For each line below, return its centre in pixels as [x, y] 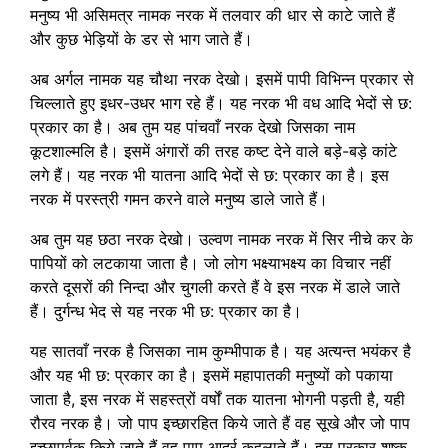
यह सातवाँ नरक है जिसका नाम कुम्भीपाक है [154, 350]
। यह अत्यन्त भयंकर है [345, 350]
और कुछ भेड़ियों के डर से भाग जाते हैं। [141, 38]
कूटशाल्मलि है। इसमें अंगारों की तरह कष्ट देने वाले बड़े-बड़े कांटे [213, 150]
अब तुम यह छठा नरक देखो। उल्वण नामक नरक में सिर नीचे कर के [221, 238]
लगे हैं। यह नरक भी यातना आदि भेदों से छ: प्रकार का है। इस [209, 174]
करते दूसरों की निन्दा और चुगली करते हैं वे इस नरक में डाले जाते [215, 286]
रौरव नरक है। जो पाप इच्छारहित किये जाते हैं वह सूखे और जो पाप [220, 422]
